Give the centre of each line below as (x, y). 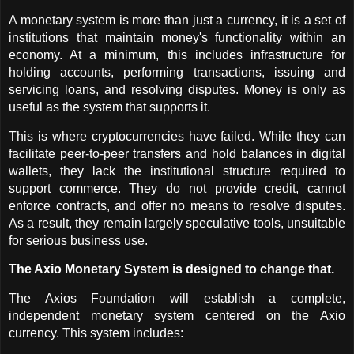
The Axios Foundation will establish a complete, (177, 299)
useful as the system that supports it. (109, 107)
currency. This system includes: (96, 333)
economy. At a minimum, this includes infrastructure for (177, 55)
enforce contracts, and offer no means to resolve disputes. (177, 205)
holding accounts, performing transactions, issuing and (177, 73)
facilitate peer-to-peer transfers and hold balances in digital (177, 153)
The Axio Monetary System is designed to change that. (171, 269)
